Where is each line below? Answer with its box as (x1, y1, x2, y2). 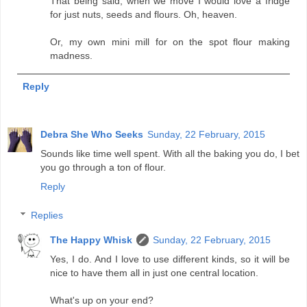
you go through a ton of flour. (40, 162, 166, 173)
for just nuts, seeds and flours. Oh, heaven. (50, 9, 238, 21)
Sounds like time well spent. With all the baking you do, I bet (40, 148, 299, 160)
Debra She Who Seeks (40, 129, 143, 140)
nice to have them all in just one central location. (50, 267, 259, 278)
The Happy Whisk (50, 234, 133, 245)
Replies (31, 209, 64, 221)
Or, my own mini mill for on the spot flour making (50, 36, 290, 48)
